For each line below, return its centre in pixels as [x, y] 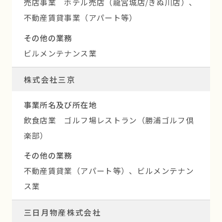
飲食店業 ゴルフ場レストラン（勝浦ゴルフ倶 [109, 120]
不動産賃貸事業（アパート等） [80, 18]
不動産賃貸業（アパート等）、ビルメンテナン [109, 171]
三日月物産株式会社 [62, 212]
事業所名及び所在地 [60, 104]
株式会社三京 [49, 79]
